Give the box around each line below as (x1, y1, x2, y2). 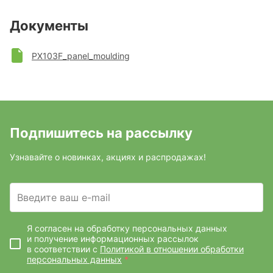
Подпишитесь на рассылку (10, 125, 193, 141)
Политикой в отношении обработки (100, 244, 244, 254)
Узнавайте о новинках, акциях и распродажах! (10, 152, 206, 162)
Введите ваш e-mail (17, 191, 110, 204)
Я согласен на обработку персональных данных (27, 223, 227, 233)
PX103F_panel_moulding (32, 50, 130, 61)
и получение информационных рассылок (27, 233, 199, 244)
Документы (10, 18, 88, 34)
